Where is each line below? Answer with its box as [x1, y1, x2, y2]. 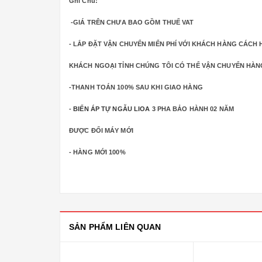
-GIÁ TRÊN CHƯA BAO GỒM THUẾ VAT [69, 19, 194, 26]
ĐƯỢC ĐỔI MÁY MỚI [69, 127, 133, 135]
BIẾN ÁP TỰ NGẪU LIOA [73, 105, 150, 113]
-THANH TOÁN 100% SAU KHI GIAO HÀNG [69, 84, 203, 91]
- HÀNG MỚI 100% [69, 149, 126, 156]
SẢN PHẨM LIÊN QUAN [69, 222, 161, 232]
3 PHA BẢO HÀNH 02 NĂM [150, 105, 234, 113]
